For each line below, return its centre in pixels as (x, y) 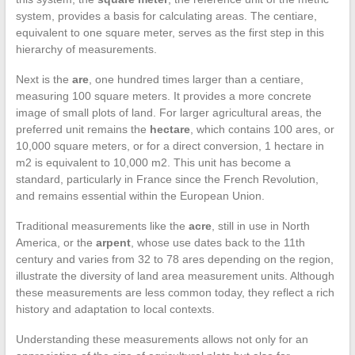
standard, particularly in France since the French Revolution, (167, 179)
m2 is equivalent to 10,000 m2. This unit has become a (153, 162)
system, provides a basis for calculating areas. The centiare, (166, 15)
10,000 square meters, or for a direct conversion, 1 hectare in (170, 145)
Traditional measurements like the (102, 225)
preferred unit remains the (82, 129)
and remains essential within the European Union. (140, 195)
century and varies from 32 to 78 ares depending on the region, (174, 259)
